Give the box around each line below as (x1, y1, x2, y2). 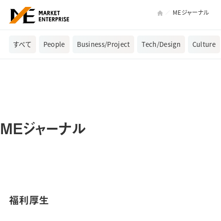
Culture (192, 39, 216, 49)
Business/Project (76, 39, 130, 49)
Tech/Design (142, 39, 181, 49)
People (43, 39, 65, 49)
